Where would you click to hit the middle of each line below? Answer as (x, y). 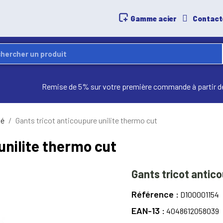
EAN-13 (147, 211)
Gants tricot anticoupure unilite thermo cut (86, 120)
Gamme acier (154, 18)
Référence (154, 194)
